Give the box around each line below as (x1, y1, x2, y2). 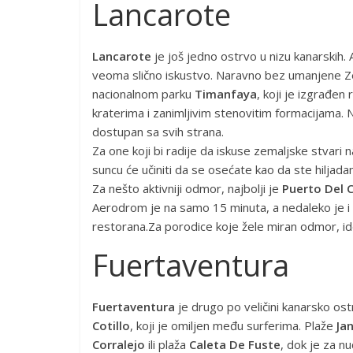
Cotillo (92, 318, 130, 333)
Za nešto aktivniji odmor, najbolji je (92, 180, 282, 196)
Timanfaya (195, 86, 257, 102)
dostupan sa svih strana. (92, 124, 224, 139)
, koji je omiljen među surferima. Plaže (130, 318, 336, 333)
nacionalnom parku (92, 86, 195, 102)
